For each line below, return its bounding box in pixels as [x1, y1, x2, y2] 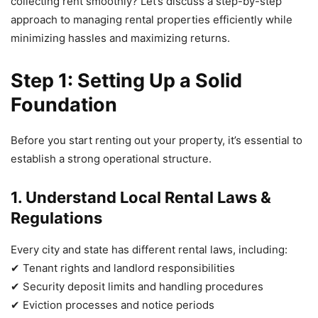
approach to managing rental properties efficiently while [11, 12, 292, 26]
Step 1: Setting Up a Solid [11, 68, 242, 92]
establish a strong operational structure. [11, 151, 212, 165]
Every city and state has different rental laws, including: [11, 242, 287, 256]
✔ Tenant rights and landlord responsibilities [11, 261, 235, 275]
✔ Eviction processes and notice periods [11, 297, 214, 312]
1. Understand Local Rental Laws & [11, 187, 271, 207]
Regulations [11, 208, 102, 227]
